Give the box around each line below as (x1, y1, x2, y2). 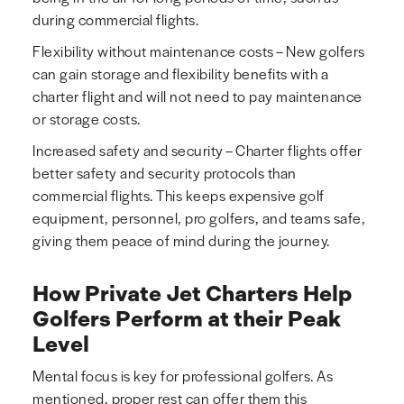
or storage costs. (32, 108, 141, 130)
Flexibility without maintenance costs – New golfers (32, 41, 365, 62)
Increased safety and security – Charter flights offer (32, 140, 363, 161)
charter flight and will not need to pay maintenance (32, 86, 363, 107)
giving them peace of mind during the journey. (32, 230, 330, 252)
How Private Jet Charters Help (32, 280, 352, 308)
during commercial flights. (32, 9, 198, 31)
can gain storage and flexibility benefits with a (32, 63, 328, 85)
